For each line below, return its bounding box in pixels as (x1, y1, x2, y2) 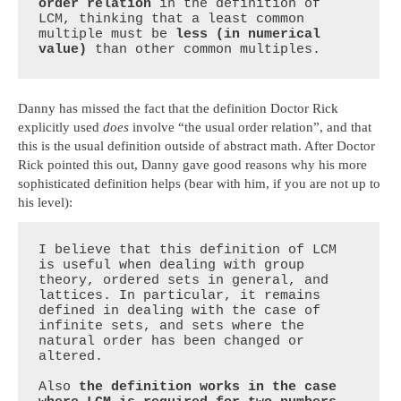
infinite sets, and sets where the (38, 319, 305, 334)
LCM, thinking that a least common (38, 12, 305, 27)
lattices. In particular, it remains (38, 288, 321, 303)
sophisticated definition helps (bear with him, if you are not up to (18, 176, 380, 192)
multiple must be (38, 27, 176, 42)
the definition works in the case (79, 380, 337, 395)
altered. (38, 349, 112, 364)
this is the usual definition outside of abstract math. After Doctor (18, 139, 375, 154)
